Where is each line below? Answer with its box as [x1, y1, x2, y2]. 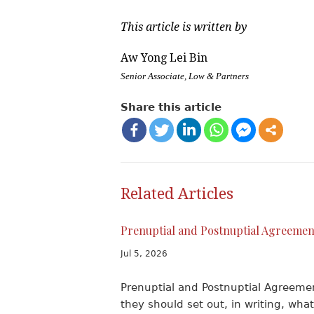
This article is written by [121, 20, 250, 34]
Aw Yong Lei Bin [121, 51, 207, 64]
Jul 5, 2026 [121, 249, 168, 259]
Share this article [121, 101, 221, 114]
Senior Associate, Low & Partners [121, 71, 249, 81]
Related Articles [121, 185, 242, 203]
